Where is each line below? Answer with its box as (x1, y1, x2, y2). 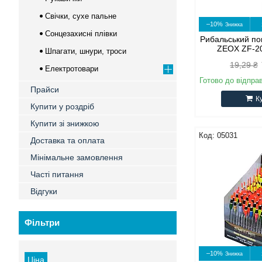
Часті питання (30, 170, 84, 179)
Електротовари (45, 64, 98, 73)
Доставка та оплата (30, 136, 105, 145)
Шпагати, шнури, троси (45, 47, 126, 56)
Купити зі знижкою (30, 119, 99, 128)
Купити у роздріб (30, 102, 94, 111)
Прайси (30, 85, 59, 94)
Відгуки (30, 187, 57, 196)
